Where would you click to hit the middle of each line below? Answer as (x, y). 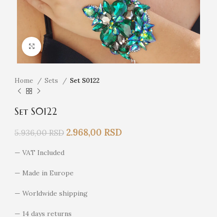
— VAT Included (39, 152)
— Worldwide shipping (51, 193)
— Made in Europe (44, 173)
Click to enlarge (65, 46)
